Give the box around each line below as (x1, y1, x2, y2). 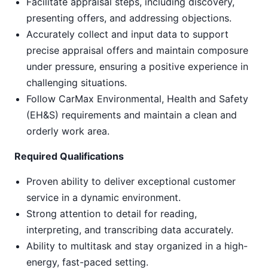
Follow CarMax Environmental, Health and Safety (26, 93, 248, 105)
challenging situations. (26, 77, 127, 89)
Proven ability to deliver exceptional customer (26, 175, 236, 187)
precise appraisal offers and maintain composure (26, 44, 248, 56)
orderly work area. (26, 125, 109, 137)
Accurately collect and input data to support (26, 28, 229, 40)
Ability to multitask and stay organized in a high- (26, 240, 248, 252)
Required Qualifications (14, 150, 124, 162)
